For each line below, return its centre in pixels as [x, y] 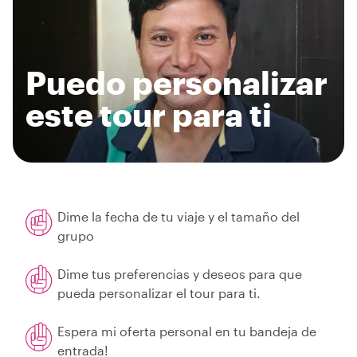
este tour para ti [149, 114]
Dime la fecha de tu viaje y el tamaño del [178, 216]
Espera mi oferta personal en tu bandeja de [187, 331]
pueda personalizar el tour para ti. [159, 293]
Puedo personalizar [177, 82]
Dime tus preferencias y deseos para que [180, 274]
